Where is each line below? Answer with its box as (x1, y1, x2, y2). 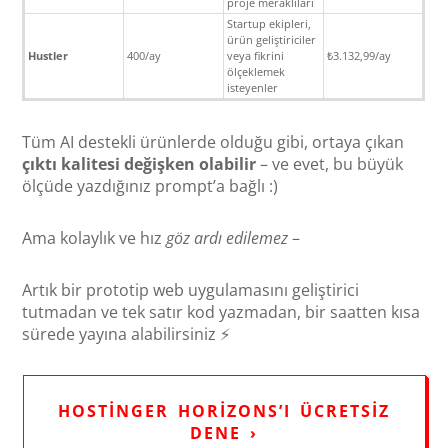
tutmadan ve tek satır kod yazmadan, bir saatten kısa (22, 300, 421, 323)
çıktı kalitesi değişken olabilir (22, 152, 257, 175)
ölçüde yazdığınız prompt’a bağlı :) (22, 174, 279, 197)
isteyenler (227, 79, 279, 95)
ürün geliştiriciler (227, 31, 317, 47)
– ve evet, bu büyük (256, 152, 404, 175)
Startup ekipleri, (227, 15, 312, 31)
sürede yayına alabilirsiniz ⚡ (22, 322, 231, 345)
